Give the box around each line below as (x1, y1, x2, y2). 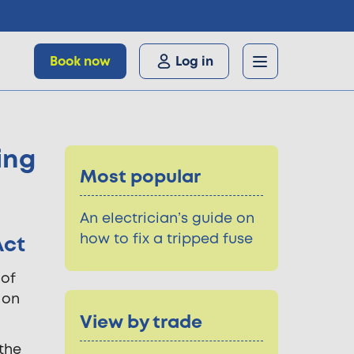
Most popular (80, 165, 201, 190)
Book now (50, 52, 111, 70)
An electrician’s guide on (80, 209, 255, 229)
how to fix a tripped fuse (80, 229, 254, 250)
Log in (175, 52, 214, 70)
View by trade (80, 310, 203, 335)
